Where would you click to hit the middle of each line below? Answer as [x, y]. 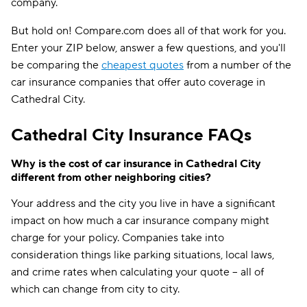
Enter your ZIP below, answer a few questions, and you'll [148, 48]
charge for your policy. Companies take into [118, 238]
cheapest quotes [143, 65]
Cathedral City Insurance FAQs [131, 135]
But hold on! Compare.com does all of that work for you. [148, 31]
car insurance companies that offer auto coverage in [138, 82]
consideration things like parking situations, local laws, [143, 255]
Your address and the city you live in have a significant [143, 204]
